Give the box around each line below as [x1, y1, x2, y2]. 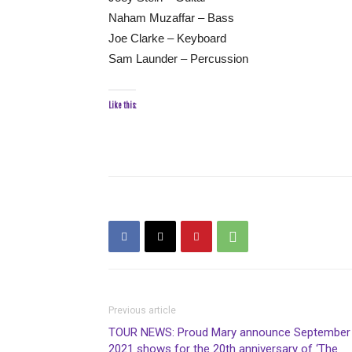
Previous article [108, 305, 176, 316]
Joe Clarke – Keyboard [108, 31, 226, 45]
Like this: [108, 100, 136, 110]
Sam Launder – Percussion [108, 52, 248, 65]
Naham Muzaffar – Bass [108, 11, 234, 24]
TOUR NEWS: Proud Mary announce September [108, 325, 350, 339]
